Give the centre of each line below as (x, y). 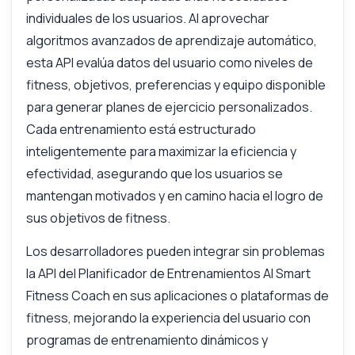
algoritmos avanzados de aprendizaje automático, (171, 41)
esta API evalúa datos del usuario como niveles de (169, 63)
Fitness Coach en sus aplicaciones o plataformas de (177, 296)
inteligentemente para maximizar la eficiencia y (161, 152)
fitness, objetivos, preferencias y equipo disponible (176, 85)
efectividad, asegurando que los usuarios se (154, 174)
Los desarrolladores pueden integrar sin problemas (175, 252)
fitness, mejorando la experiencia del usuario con (168, 318)
